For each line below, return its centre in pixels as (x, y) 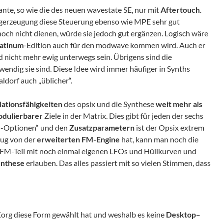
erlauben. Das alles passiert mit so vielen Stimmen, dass (118, 163)
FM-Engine (101, 139)
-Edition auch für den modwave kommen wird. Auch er (114, 45)
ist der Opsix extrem (169, 127)
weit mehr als (179, 104)
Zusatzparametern (102, 127)
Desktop (181, 214)
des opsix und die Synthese (109, 104)
